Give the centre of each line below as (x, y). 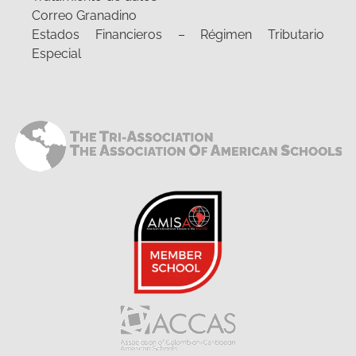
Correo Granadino (84, 16)
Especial (56, 54)
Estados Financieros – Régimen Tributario (178, 35)
